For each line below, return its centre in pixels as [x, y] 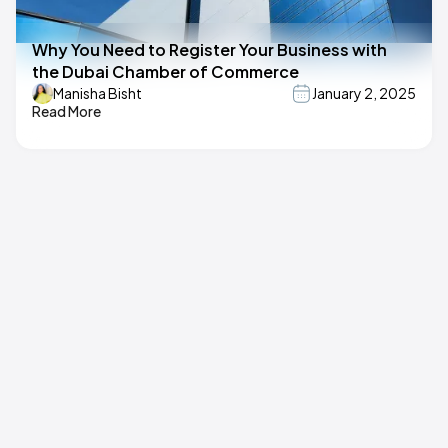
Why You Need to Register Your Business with [209, 49]
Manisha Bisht [97, 93]
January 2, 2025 [364, 93]
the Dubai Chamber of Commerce [165, 71]
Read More [66, 110]
